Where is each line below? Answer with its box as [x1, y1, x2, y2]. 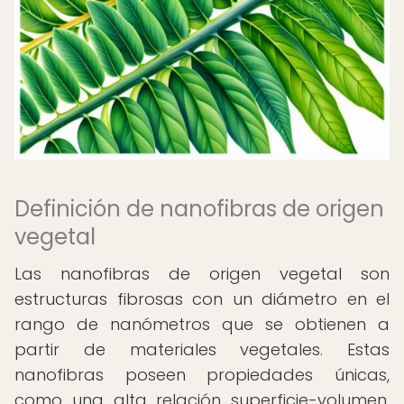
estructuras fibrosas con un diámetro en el [14, 288, 390, 310]
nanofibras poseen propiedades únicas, [14, 363, 390, 386]
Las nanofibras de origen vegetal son [14, 262, 390, 285]
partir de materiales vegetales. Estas [14, 338, 390, 361]
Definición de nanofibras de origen [14, 194, 384, 224]
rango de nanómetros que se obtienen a [14, 313, 390, 335]
